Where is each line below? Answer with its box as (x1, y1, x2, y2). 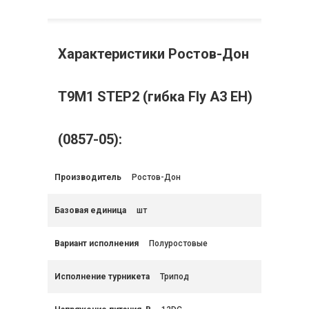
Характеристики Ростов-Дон (58, 46, 249, 63)
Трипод (160, 272, 189, 282)
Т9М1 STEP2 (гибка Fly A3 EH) (58, 88, 252, 106)
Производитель (54, 172, 121, 183)
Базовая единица (54, 206, 126, 216)
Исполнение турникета (54, 272, 150, 282)
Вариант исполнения (54, 239, 139, 249)
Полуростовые (149, 239, 208, 249)
